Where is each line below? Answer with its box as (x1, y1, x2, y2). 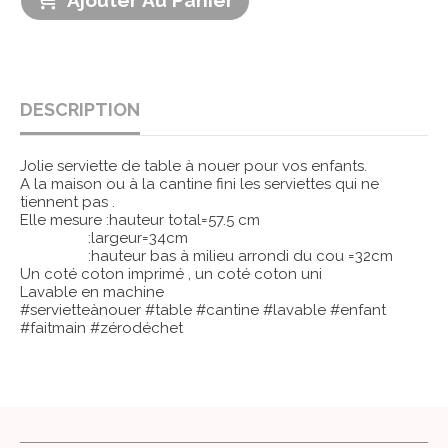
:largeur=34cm (20, 229, 188, 247)
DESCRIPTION (20, 99, 140, 120)
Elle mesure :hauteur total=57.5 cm (20, 211, 260, 229)
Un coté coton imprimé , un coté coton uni (20, 265, 322, 283)
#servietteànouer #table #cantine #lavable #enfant (20, 301, 386, 319)
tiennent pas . (20, 193, 115, 211)
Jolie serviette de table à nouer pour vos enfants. (20, 157, 367, 175)
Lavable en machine (20, 283, 164, 301)
